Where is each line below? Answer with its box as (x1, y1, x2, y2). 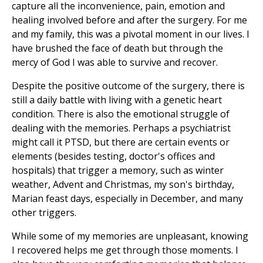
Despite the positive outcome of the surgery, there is (12, 79, 245, 93)
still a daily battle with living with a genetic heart (12, 93, 222, 107)
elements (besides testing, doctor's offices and (12, 150, 215, 163)
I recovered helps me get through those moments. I (12, 244, 238, 257)
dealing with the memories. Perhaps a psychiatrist (12, 122, 231, 135)
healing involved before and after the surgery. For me (12, 14, 247, 27)
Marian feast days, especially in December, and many (12, 192, 243, 205)
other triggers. (12, 206, 79, 220)
